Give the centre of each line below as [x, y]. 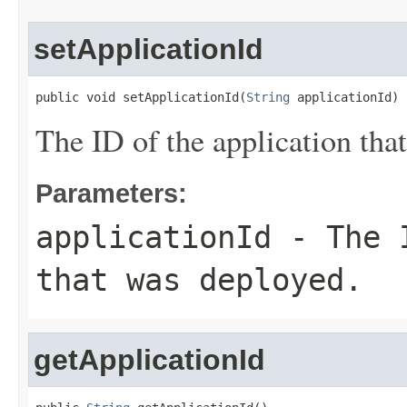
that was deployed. [199, 280]
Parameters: [111, 193]
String [268, 97]
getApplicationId [149, 360]
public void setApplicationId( [141, 97]
